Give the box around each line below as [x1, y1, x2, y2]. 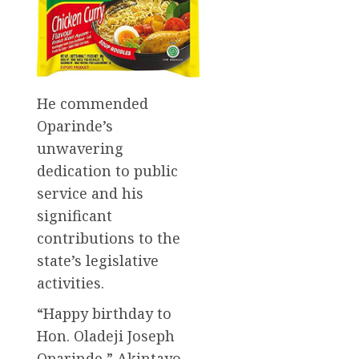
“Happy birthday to [37, 304, 171, 324]
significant [37, 206, 112, 226]
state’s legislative [37, 251, 159, 271]
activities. [37, 273, 104, 293]
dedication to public [37, 161, 178, 181]
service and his [37, 184, 143, 204]
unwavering [37, 139, 123, 159]
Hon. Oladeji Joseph [37, 326, 175, 346]
